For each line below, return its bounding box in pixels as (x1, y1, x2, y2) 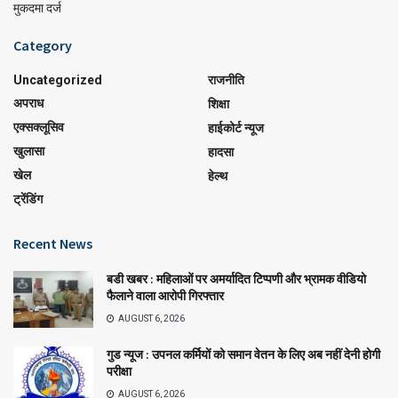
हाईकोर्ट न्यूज (208, 120, 264, 135)
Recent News (13, 234, 92, 252)
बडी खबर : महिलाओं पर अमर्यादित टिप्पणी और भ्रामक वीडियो (107, 270, 366, 287)
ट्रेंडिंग (13, 191, 43, 206)
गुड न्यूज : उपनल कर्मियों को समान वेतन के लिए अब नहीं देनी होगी (107, 346, 380, 362)
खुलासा (13, 143, 44, 158)
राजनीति (208, 72, 244, 87)
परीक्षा (107, 362, 131, 379)
